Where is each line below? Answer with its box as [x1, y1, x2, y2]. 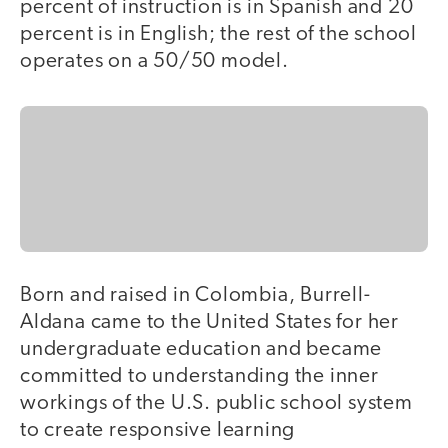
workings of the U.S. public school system [20, 393, 413, 415]
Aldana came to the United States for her [20, 312, 399, 334]
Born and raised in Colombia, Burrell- [20, 285, 371, 307]
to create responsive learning [20, 420, 296, 442]
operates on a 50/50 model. [20, 50, 294, 72]
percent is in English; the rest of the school [20, 23, 417, 45]
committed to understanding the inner [20, 366, 379, 388]
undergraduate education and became [20, 339, 383, 361]
